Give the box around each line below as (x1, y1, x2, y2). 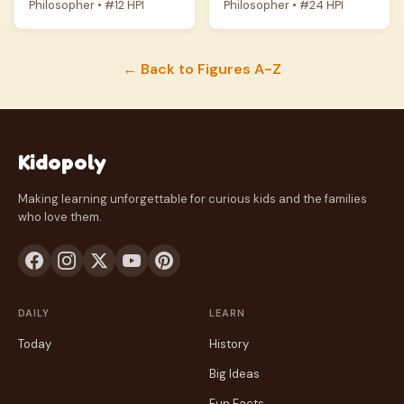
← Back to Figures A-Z (123, 60, 281, 78)
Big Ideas (209, 366, 260, 381)
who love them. (18, 209, 102, 225)
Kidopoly (18, 149, 106, 175)
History (209, 336, 249, 352)
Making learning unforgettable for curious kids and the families (18, 191, 367, 207)
